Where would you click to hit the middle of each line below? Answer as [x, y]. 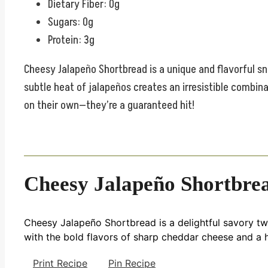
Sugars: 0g [71, 22]
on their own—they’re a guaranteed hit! [109, 105]
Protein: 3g [71, 40]
